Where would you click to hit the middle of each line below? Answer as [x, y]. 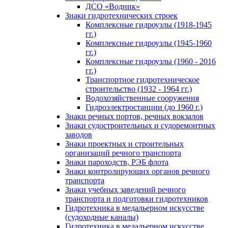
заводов [79, 135]
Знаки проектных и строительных [124, 144]
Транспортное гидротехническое [142, 80]
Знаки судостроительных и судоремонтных [140, 126]
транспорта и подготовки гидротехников [137, 199]
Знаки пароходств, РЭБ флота [117, 162]
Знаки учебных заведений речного [125, 190]
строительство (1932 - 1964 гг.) [139, 89]
